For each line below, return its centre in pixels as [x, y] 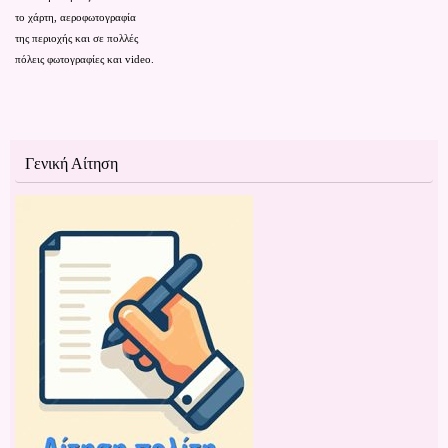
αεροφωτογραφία [98, 18]
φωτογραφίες [77, 60]
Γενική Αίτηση [71, 164]
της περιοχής [45, 39]
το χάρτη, [37, 18]
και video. [130, 60]
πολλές [122, 39]
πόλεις [31, 60]
